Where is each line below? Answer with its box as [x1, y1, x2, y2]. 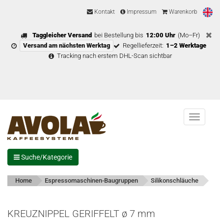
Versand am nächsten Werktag [23, 42, 110, 49]
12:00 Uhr [145, 31, 175, 39]
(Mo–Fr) [177, 31, 200, 39]
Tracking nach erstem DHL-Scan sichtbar [56, 52, 172, 59]
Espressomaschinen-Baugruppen [45, 177, 138, 184]
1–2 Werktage [166, 42, 206, 49]
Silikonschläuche [151, 177, 198, 184]
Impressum [125, 8, 157, 16]
